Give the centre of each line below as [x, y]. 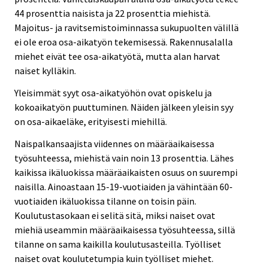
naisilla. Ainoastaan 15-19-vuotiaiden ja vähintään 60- [124, 186]
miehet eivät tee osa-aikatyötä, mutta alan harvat [117, 57]
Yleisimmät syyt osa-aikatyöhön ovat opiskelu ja [113, 93]
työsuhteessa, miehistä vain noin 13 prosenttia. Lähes [124, 158]
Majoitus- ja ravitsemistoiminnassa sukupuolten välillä [127, 28]
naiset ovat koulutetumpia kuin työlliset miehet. [114, 258]
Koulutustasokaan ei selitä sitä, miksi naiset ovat [115, 215]
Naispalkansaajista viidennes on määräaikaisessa [114, 143]
